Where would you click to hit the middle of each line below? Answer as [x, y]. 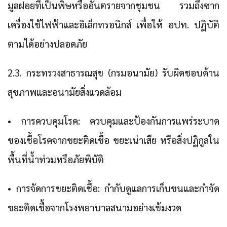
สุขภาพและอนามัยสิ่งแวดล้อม [65, 92]
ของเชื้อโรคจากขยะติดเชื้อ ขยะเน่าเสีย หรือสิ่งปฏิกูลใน [113, 140]
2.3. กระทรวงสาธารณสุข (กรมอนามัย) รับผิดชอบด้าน [113, 73]
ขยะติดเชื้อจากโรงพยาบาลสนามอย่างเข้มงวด [94, 207]
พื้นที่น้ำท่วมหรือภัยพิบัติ [56, 159]
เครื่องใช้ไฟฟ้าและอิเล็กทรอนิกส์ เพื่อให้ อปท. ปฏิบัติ [113, 25]
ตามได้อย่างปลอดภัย [47, 44]
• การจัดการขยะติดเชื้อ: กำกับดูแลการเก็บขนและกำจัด [113, 188]
